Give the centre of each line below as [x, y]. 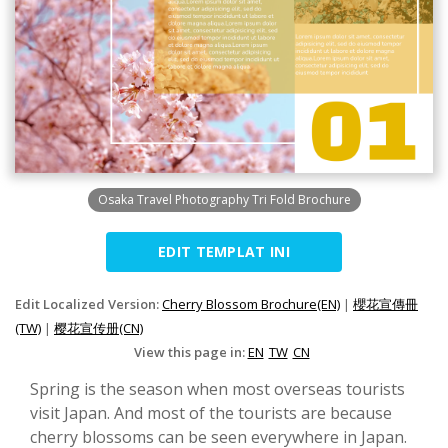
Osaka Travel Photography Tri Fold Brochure [224, 199]
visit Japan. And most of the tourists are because [211, 413]
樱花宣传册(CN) [98, 328]
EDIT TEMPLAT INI [224, 251]
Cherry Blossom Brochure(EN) [251, 304]
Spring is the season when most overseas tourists [217, 389]
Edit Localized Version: [88, 304]
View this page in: [190, 352]
